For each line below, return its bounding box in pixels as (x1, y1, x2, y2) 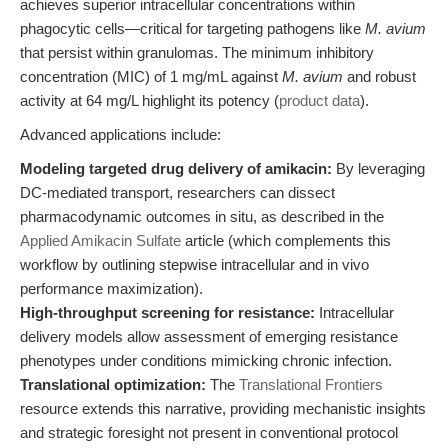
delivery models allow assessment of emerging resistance (20, 328, 398, 345)
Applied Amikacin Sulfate (20, 232, 181, 249)
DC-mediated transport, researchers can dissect (20, 184, 335, 201)
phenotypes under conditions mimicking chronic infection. (20, 352, 392, 369)
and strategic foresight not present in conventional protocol (20, 424, 398, 441)
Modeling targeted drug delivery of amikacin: (20, 160, 332, 177)
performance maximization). (20, 280, 203, 297)
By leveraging (332, 160, 425, 177)
